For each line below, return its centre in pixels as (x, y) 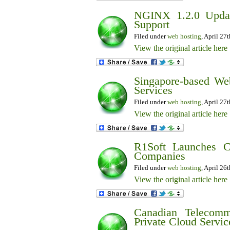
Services (153, 90)
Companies (160, 156)
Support (152, 24)
